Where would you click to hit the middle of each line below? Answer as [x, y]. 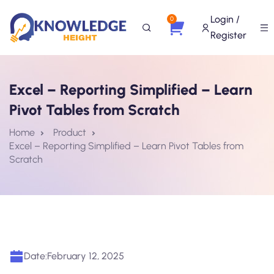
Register [228, 35]
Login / [225, 19]
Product [70, 132]
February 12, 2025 [86, 256]
